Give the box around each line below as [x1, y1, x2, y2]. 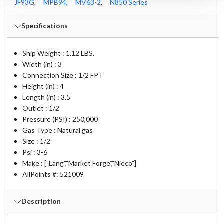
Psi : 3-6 [22, 148, 47, 156]
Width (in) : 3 [22, 60, 62, 68]
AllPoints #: [22, 170, 60, 178]
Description [21, 197, 61, 205]
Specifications [21, 21, 68, 30]
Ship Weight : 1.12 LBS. [22, 49, 94, 57]
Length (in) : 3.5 [22, 93, 70, 101]
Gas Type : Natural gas [22, 126, 93, 134]
